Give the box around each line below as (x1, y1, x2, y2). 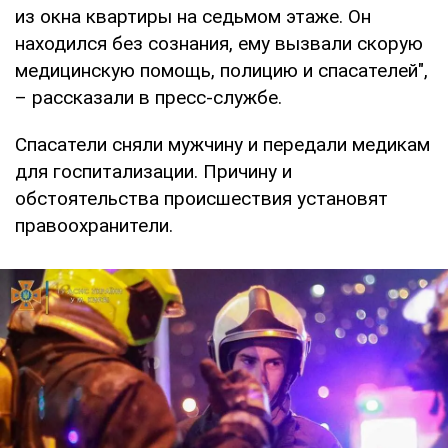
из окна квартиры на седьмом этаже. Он (15, 5, 371, 29)
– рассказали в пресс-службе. (15, 86, 282, 110)
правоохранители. (15, 214, 173, 238)
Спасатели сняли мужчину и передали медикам (15, 133, 430, 157)
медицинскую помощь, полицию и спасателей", (15, 59, 428, 83)
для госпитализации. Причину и (15, 160, 292, 184)
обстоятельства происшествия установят (15, 187, 388, 211)
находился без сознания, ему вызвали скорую (15, 32, 423, 56)
